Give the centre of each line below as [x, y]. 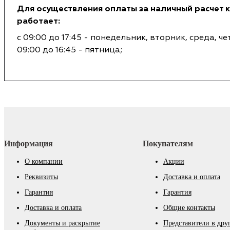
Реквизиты [41, 177]
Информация [28, 144]
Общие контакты [189, 208]
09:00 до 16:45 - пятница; [70, 50]
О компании [44, 162]
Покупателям [168, 144]
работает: [39, 21]
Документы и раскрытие [62, 223]
